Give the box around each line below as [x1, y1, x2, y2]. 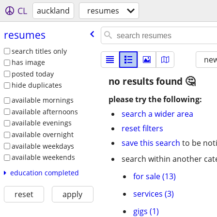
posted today [11, 69, 54, 78]
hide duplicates [11, 80, 62, 90]
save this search [122, 138, 180, 148]
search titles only [11, 46, 67, 56]
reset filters [122, 123, 163, 134]
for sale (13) [133, 171, 176, 182]
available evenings [11, 118, 72, 128]
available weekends [11, 153, 75, 162]
